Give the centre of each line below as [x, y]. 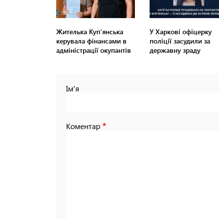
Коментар [83, 126]
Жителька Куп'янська [90, 32]
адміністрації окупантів [94, 50]
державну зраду [175, 50]
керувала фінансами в [91, 41]
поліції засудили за [180, 41]
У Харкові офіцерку [180, 32]
